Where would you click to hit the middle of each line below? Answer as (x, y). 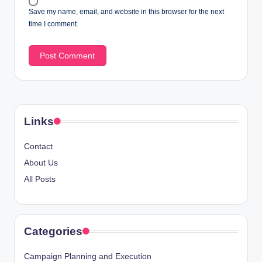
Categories (53, 231)
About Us (41, 163)
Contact (38, 146)
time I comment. (54, 24)
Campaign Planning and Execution (88, 256)
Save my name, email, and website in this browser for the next (126, 12)
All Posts (40, 179)
